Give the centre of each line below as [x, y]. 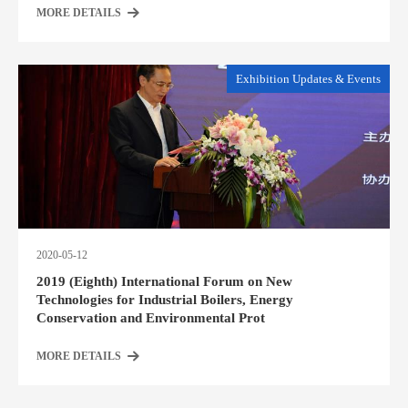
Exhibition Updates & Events [308, 79]
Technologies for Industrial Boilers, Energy [165, 300]
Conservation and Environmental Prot [151, 318]
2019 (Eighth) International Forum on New [164, 281]
